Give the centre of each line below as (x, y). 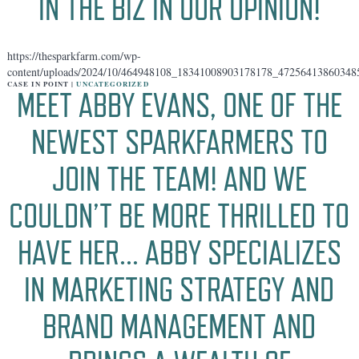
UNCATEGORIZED (113, 83)
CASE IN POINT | (42, 83)
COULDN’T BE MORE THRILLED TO (179, 216)
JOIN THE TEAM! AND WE (179, 179)
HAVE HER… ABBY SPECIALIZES (179, 252)
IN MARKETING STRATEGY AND (179, 289)
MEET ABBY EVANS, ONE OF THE (179, 105)
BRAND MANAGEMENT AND (179, 326)
